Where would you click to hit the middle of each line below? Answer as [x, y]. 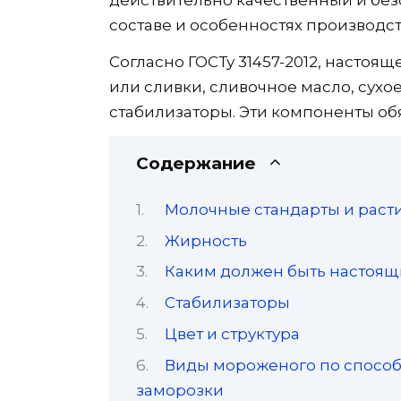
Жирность [206, 240]
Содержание [196, 163]
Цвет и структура [233, 333]
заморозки [180, 390]
